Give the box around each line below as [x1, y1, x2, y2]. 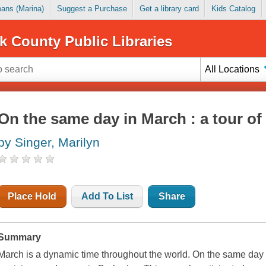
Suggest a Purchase [56, 4, 127, 14]
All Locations [205, 64, 260, 74]
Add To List [81, 191, 134, 202]
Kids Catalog [211, 4, 255, 14]
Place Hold [8, 191, 57, 202]
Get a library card [139, 4, 199, 14]
